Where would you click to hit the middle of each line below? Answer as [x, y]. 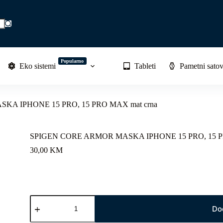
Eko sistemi [37, 66]
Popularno [72, 61]
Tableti [145, 66]
